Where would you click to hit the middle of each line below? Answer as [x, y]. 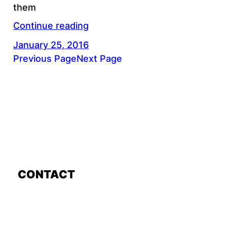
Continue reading [51, 25]
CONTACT [46, 175]
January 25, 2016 [51, 45]
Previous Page [45, 58]
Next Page [99, 58]
